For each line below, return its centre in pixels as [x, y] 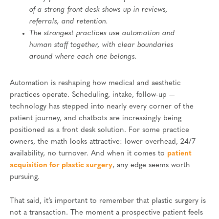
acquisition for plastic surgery [61, 165]
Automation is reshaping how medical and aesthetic [95, 83]
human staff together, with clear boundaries [101, 45]
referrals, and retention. [69, 22]
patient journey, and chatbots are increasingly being [96, 118]
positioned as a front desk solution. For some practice [99, 130]
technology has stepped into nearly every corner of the [102, 107]
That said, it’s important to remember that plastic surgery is [108, 201]
